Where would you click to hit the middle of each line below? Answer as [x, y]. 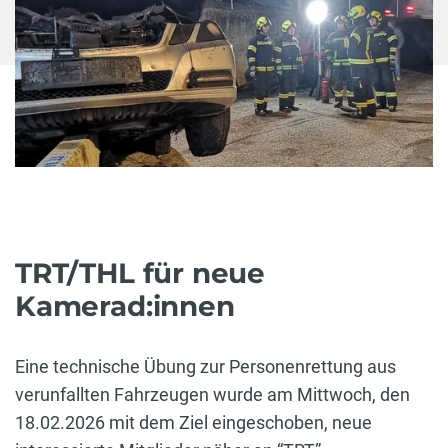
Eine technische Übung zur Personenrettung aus [205, 367]
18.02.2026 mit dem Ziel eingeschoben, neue [193, 423]
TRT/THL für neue [140, 273]
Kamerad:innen [125, 306]
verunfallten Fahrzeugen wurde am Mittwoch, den [212, 395]
